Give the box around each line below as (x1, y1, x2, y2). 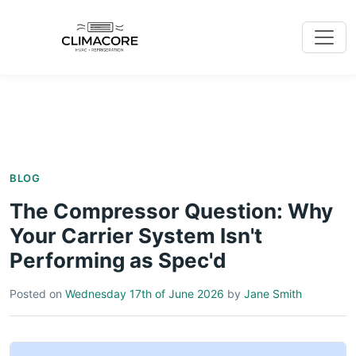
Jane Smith (244, 286, 302, 300)
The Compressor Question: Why (10, 198, 333, 223)
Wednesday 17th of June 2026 (65, 286, 224, 300)
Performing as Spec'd (10, 247, 226, 273)
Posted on (10, 286, 65, 300)
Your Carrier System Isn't (10, 222, 262, 248)
